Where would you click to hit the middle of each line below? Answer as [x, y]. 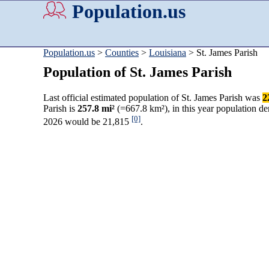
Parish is [60, 109]
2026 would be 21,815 [87, 122]
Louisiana [168, 53]
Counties [122, 53]
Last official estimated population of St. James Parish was [153, 98]
